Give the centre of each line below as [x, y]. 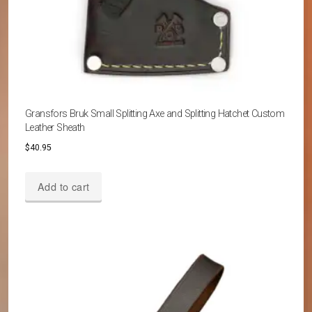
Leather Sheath [55, 128]
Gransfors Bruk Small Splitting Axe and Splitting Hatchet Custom [155, 114]
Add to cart [64, 186]
